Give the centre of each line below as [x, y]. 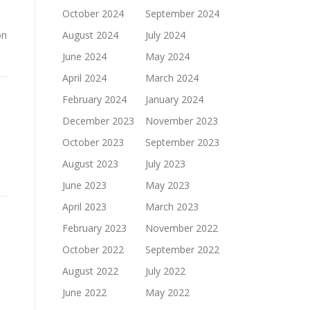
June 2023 [84, 185]
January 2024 [174, 99]
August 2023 [90, 164]
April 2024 [84, 78]
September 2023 [182, 142]
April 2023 [84, 207]
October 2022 [93, 249]
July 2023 [165, 164]
